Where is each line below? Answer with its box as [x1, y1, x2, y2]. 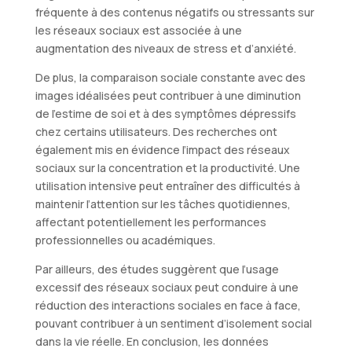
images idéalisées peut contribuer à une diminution [35, 87, 301, 103]
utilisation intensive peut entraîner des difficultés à [35, 178, 300, 193]
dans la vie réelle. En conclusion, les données [35, 333, 269, 349]
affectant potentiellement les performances [35, 214, 266, 229]
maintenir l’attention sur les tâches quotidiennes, [35, 196, 291, 211]
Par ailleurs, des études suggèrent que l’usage [35, 261, 279, 277]
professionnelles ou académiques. [35, 232, 215, 247]
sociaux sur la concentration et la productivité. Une [35, 159, 300, 175]
